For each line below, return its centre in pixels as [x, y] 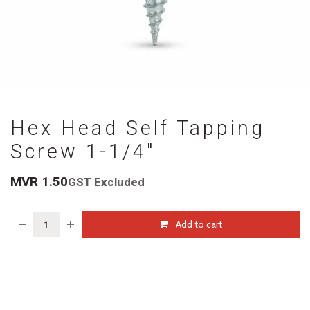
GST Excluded [106, 182]
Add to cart [198, 225]
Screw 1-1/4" [83, 152]
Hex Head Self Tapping [138, 128]
